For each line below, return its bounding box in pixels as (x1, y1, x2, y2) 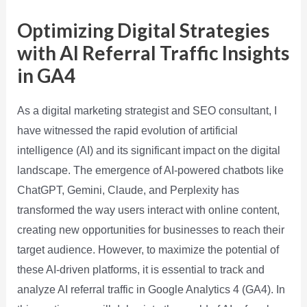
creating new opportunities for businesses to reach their (16, 223, 284, 236)
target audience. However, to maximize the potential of (16, 243, 279, 256)
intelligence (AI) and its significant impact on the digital (16, 144, 280, 156)
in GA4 (16, 63, 75, 87)
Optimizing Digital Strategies (16, 18, 269, 42)
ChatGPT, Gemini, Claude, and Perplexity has (16, 184, 239, 196)
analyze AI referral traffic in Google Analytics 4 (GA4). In (16, 283, 285, 295)
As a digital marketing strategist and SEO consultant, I (16, 104, 277, 116)
